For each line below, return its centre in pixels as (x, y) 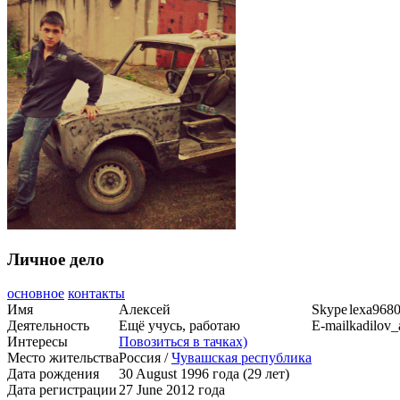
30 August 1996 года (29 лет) (204, 374)
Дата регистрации (62, 390)
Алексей (145, 310)
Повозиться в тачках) (183, 342)
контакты (96, 294)
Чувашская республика (242, 358)
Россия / (145, 358)
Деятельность (48, 326)
